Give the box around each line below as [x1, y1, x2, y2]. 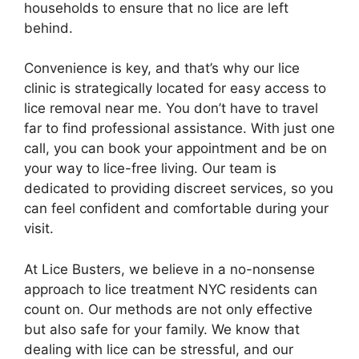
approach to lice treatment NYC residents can [24, 280, 317, 297]
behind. [24, 19, 73, 36]
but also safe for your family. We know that [24, 321, 300, 337]
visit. [24, 220, 54, 236]
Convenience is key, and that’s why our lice [24, 60, 300, 76]
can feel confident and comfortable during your [24, 200, 329, 216]
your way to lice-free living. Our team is [24, 160, 276, 176]
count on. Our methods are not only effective [24, 301, 313, 317]
